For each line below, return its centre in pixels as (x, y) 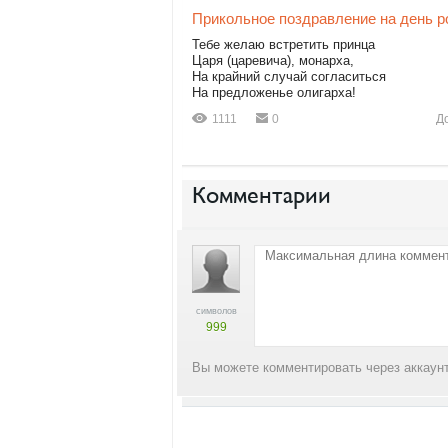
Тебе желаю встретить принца (283, 44)
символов (216, 311)
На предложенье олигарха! (274, 92)
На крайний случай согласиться (289, 76)
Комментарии (261, 195)
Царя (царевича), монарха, (273, 60)
